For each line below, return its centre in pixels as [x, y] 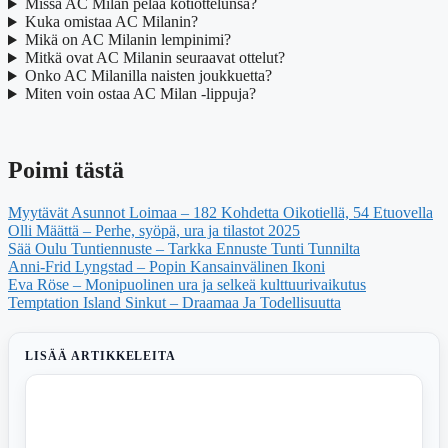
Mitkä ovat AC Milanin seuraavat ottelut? [154, 58]
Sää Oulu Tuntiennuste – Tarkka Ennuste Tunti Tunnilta [184, 249]
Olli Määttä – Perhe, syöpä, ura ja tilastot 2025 [154, 231]
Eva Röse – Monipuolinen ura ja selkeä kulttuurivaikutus [187, 285]
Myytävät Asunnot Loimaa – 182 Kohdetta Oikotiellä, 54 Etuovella [220, 213]
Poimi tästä [66, 170]
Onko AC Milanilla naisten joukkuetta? [148, 76]
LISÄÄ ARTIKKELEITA [101, 356]
